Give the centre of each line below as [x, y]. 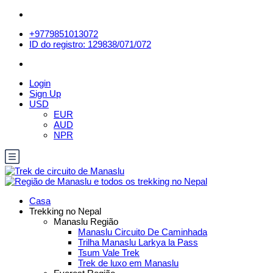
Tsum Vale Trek [109, 253]
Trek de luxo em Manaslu [128, 263]
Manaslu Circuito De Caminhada [143, 232]
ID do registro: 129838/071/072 [90, 44]
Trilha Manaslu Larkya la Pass [138, 242]
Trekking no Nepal [65, 211]
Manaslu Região [86, 222]
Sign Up [45, 94]
